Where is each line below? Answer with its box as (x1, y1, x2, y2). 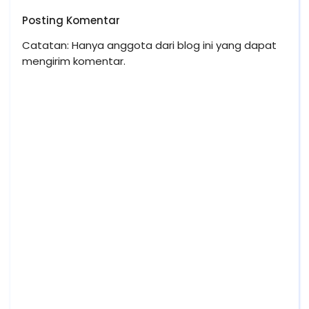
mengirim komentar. (22, 54, 126, 68)
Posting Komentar (22, 13, 120, 28)
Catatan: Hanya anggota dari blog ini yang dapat (22, 38, 277, 52)
